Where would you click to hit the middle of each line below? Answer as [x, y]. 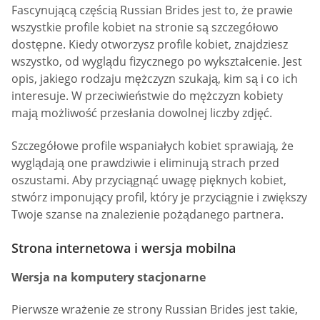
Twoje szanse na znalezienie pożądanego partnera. [147, 214]
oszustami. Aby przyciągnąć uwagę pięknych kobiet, [149, 180]
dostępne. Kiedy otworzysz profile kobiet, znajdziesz [150, 45]
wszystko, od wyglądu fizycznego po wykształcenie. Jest [157, 62]
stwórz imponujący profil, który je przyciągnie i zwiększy [159, 197]
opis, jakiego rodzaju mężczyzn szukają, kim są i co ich [155, 79]
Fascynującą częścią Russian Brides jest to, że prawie [152, 10]
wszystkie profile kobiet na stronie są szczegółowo [145, 27]
